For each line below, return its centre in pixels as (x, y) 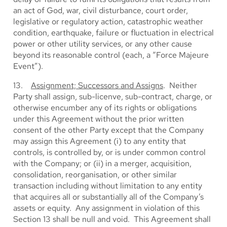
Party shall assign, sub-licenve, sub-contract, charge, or (113, 97)
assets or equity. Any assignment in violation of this (106, 208)
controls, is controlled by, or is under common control (109, 152)
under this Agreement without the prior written (99, 119)
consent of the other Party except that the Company (108, 130)
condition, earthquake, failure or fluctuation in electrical (113, 33)
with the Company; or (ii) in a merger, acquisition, (102, 163)
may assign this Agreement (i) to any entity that (100, 141)
